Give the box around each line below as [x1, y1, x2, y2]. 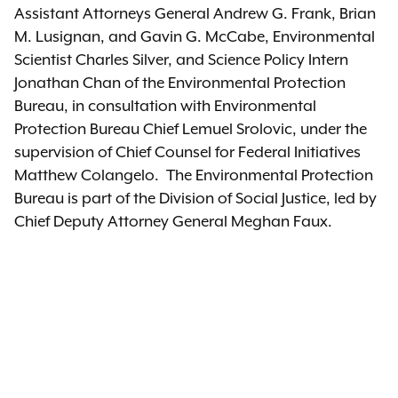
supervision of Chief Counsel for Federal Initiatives [14, 143, 361, 161]
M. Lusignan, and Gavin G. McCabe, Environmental [14, 28, 375, 45]
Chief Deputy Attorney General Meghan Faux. [14, 212, 332, 230]
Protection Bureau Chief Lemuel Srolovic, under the [14, 120, 367, 138]
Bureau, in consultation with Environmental [14, 97, 316, 115]
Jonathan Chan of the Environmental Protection [14, 74, 346, 92]
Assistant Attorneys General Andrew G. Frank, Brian [14, 4, 376, 22]
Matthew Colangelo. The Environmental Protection [14, 166, 373, 184]
